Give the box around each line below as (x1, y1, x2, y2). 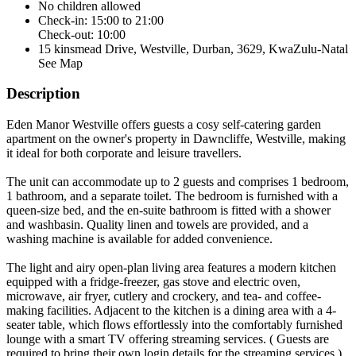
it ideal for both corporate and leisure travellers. (6, 146, 242, 161)
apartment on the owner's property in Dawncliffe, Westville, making (6, 132, 346, 146)
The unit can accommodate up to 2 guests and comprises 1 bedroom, (6, 175, 349, 189)
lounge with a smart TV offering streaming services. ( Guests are (6, 332, 329, 346)
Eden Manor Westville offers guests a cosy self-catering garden (6, 118, 321, 132)
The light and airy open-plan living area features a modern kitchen (6, 261, 336, 275)
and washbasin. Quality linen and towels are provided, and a (6, 218, 308, 232)
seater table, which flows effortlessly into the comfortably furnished (6, 318, 342, 332)
